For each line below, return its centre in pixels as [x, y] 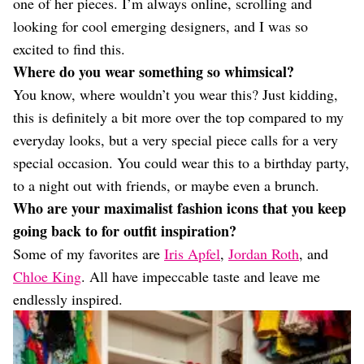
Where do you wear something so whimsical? [154, 71]
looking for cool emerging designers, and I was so [160, 26]
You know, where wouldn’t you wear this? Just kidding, [175, 94]
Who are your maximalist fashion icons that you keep [180, 208]
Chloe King [47, 276]
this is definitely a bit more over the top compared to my [178, 117]
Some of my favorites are [89, 253]
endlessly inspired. [68, 299]
